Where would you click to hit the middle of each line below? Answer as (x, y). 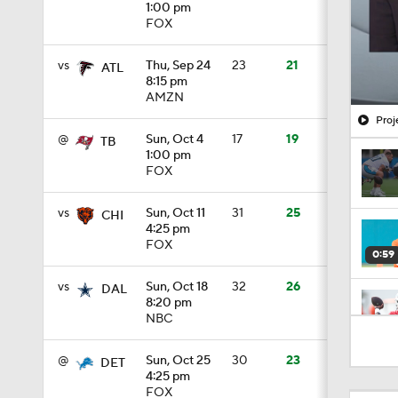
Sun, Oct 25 (178, 361)
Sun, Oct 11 (175, 213)
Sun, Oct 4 (175, 139)
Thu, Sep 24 (178, 66)
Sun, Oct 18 (177, 287)
